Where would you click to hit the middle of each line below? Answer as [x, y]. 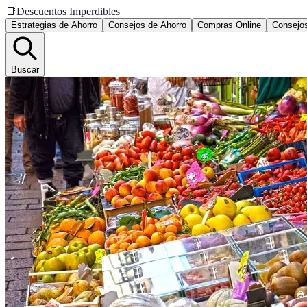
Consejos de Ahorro [147, 25]
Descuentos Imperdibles [68, 11]
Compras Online [229, 25]
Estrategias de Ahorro [54, 25]
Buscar [25, 70]
